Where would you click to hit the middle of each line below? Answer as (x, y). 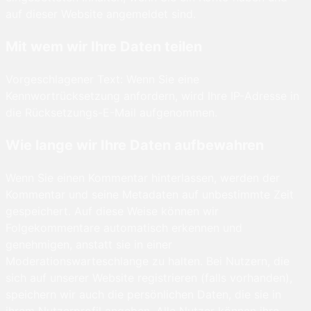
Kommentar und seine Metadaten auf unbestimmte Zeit (150, 195)
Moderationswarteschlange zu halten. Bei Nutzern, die (148, 261)
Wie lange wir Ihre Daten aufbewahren (135, 145)
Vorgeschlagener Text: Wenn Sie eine (102, 79)
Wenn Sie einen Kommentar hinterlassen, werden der (143, 178)
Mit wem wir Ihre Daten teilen (104, 47)
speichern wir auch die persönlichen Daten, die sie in (143, 295)
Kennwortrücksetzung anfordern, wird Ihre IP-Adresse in (152, 96)
